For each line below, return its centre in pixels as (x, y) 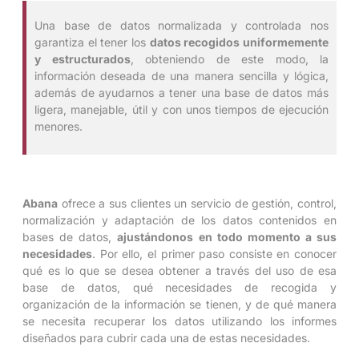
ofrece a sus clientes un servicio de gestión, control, (197, 203)
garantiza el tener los (92, 42)
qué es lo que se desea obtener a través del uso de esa (179, 270)
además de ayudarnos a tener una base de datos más (182, 93)
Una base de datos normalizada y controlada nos (182, 26)
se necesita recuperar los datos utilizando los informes (179, 321)
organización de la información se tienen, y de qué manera (179, 304)
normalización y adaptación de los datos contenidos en (179, 220)
